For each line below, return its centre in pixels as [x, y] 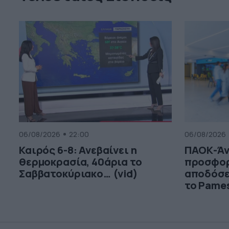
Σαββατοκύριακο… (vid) [78, 174]
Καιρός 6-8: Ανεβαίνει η [78, 150]
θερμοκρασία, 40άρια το [81, 162]
